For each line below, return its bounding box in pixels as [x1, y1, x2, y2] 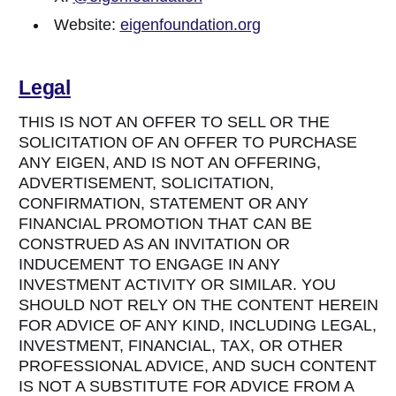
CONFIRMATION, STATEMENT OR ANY [19, 194, 309, 212]
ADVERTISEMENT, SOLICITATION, [19, 173, 275, 192]
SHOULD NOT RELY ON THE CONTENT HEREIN [19, 295, 379, 314]
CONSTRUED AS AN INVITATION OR [19, 234, 291, 253]
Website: [53, 15, 120, 34]
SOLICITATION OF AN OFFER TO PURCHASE [19, 133, 358, 151]
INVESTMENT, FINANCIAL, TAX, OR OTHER [19, 336, 344, 354]
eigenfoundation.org [119, 15, 261, 34]
